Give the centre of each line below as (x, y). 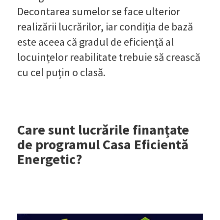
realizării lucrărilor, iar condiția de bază (105, 26)
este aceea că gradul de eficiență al (96, 41)
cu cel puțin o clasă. (61, 72)
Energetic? (50, 159)
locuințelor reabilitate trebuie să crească (109, 57)
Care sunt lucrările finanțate (103, 129)
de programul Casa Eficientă (103, 144)
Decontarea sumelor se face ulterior (99, 11)
